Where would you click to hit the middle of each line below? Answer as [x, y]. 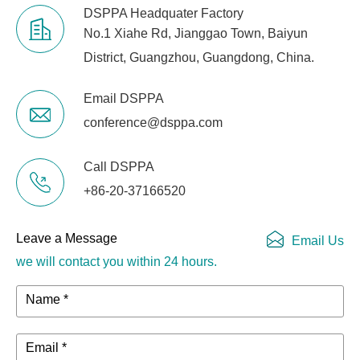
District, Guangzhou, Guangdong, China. [199, 58]
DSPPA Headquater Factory [164, 14]
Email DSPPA [124, 99]
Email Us [318, 241]
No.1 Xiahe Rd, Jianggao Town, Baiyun [196, 34]
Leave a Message [67, 239]
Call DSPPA [119, 167]
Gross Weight [80, 14]
